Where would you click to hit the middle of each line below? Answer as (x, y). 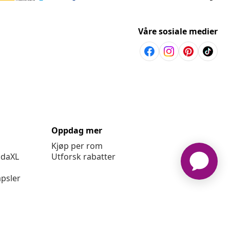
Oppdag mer (77, 131)
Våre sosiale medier (178, 32)
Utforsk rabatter (83, 157)
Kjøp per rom (77, 146)
